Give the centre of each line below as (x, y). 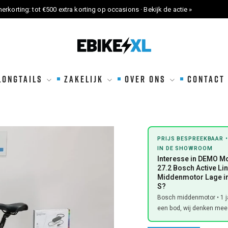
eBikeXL (90, 43)
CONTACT (206, 79)
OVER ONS (145, 79)
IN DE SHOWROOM (185, 149)
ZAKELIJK (84, 79)
